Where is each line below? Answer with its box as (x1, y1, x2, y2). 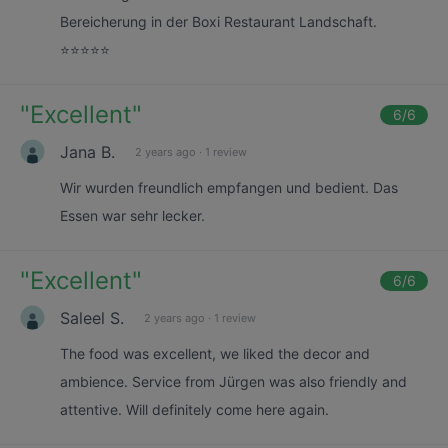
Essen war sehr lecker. (60, 207, 205, 224)
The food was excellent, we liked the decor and (60, 345, 370, 362)
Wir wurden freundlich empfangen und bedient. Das (60, 179, 398, 196)
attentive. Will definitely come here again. (60, 401, 329, 418)
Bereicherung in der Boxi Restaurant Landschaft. (60, 13, 377, 30)
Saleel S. (60, 307, 124, 328)
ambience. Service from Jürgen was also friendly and (60, 373, 407, 390)
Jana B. (60, 141, 115, 162)
